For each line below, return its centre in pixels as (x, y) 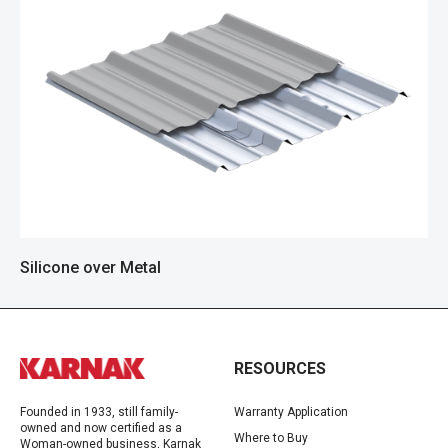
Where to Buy (271, 437)
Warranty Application (291, 411)
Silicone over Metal (90, 267)
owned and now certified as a (101, 427)
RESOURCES (280, 368)
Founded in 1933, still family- (99, 411)
